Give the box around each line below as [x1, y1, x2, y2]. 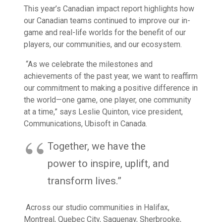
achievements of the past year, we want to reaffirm [24, 71, 198, 81]
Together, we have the [48, 140, 146, 152]
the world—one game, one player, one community [24, 95, 191, 105]
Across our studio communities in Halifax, [26, 202, 169, 212]
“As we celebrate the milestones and [26, 59, 153, 69]
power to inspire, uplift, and [48, 157, 169, 169]
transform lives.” [48, 174, 121, 187]
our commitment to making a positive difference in [24, 83, 198, 93]
